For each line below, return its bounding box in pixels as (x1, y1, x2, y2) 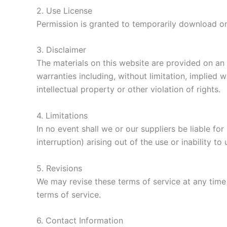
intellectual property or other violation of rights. (36, 84, 220, 95)
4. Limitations (36, 110, 88, 121)
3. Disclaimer (36, 45, 86, 55)
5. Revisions (36, 163, 82, 173)
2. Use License (36, 5, 92, 16)
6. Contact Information (36, 215, 123, 226)
